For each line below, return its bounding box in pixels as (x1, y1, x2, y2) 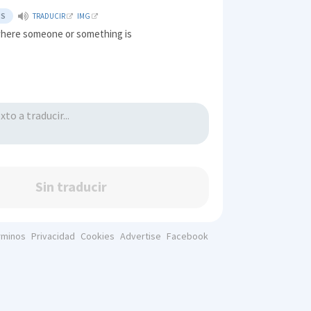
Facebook (166, 230, 208, 243)
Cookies (80, 230, 115, 243)
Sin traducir (35, 178, 108, 196)
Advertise (119, 230, 161, 243)
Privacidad (31, 230, 75, 243)
